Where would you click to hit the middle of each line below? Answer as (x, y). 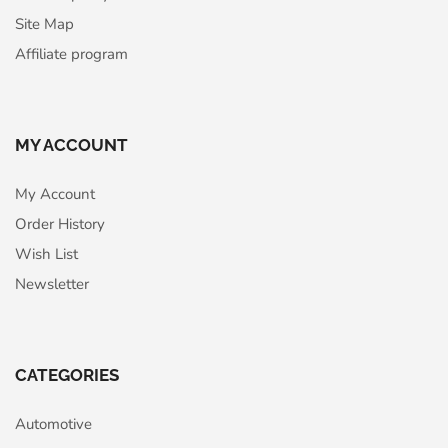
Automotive (53, 424)
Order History (60, 223)
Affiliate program (71, 53)
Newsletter (52, 283)
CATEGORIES (67, 375)
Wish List (46, 253)
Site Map (44, 23)
